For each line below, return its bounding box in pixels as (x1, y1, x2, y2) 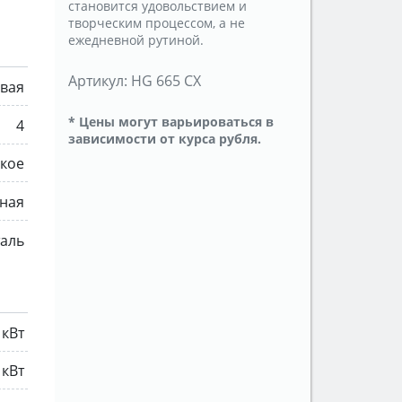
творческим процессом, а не (68, 14, 245, 32)
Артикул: (68, 71, 127, 92)
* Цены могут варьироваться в (68, 113, 274, 131)
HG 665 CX (131, 71, 201, 92)
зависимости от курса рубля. (68, 130, 261, 148)
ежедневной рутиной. (68, 31, 204, 49)
